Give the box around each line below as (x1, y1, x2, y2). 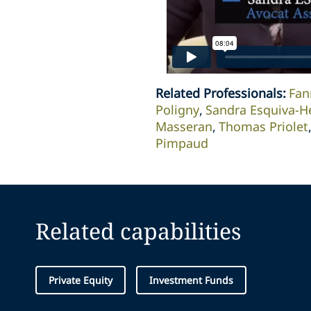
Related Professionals (155, 85, 283, 102)
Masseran (155, 118, 212, 135)
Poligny (155, 101, 199, 119)
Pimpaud (155, 135, 208, 152)
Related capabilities (35, 216, 241, 246)
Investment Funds (149, 274, 233, 287)
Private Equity (49, 274, 112, 287)
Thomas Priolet (219, 118, 308, 135)
